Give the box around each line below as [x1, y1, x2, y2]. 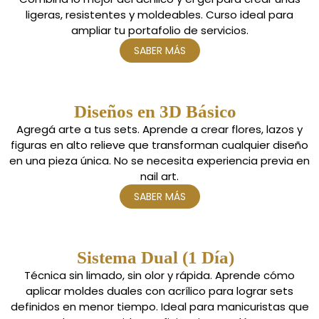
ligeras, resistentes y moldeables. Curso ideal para [26, 6, 293, 22]
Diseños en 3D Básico [74, 101, 236, 121]
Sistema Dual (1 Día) [76, 247, 243, 267]
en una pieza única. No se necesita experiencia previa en [9, 152, 310, 168]
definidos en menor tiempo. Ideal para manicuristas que [10, 298, 309, 314]
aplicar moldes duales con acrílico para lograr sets [26, 283, 293, 298]
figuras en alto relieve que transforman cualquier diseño [11, 137, 308, 152]
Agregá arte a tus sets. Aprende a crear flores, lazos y [16, 121, 303, 137]
